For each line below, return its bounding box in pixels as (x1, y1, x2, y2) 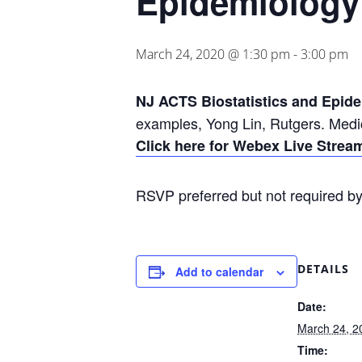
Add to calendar (175, 263, 263, 280)
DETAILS (297, 261, 349, 276)
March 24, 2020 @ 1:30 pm (136, 45, 290, 63)
